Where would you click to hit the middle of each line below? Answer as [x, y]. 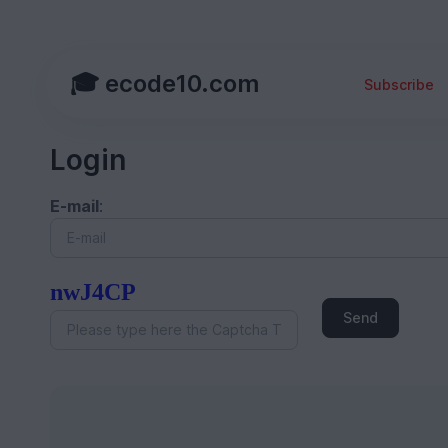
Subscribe [398, 84]
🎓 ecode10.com [164, 83]
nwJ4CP [92, 291]
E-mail [74, 206]
